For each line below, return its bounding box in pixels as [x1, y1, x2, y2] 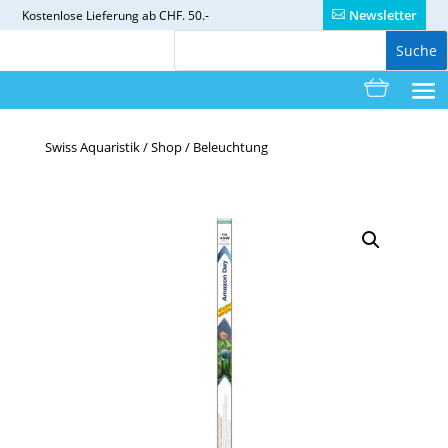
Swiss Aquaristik [44, 137, 140, 156]
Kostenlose [22, 7, 84, 24]
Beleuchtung [192, 137, 268, 156]
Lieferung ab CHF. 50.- [86, 7, 210, 24]
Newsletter [348, 5, 417, 24]
